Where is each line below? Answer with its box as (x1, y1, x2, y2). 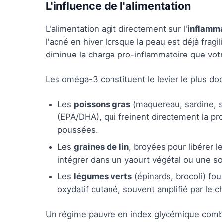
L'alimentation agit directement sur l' (46, 24, 187, 34)
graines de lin (74, 142, 129, 152)
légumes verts (74, 171, 132, 181)
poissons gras (74, 99, 130, 109)
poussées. (57, 125, 98, 135)
